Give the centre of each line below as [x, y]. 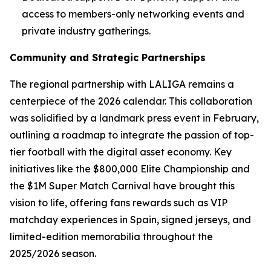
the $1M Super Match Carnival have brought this [122, 186]
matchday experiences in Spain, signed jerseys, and [130, 220]
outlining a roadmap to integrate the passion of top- [132, 135]
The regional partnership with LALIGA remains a [122, 84]
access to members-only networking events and [133, 14]
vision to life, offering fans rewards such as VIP [119, 203]
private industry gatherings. [86, 31]
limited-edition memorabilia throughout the [111, 237]
